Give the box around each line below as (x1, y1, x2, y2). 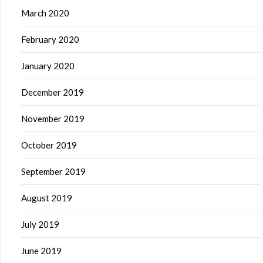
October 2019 (21, 140, 77, 150)
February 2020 (21, 34, 79, 45)
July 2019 (21, 219, 59, 230)
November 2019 (21, 113, 85, 124)
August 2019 (21, 193, 72, 203)
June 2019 (21, 245, 62, 256)
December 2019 (21, 87, 84, 97)
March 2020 (21, 8, 69, 18)
